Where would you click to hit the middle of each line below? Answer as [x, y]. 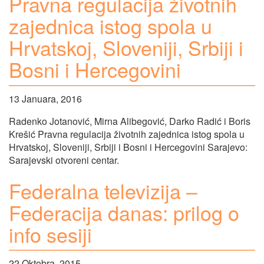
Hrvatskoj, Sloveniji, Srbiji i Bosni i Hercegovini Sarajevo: [128, 147]
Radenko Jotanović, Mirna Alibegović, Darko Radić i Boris [130, 121]
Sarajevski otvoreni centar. [64, 160]
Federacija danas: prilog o [124, 212]
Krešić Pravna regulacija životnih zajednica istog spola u [127, 134]
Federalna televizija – [103, 190]
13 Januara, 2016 [45, 98]
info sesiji [50, 234]
